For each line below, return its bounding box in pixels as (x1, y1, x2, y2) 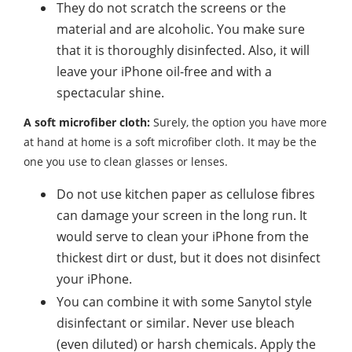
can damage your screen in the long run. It (57, 207, 307, 225)
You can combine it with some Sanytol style (57, 293, 312, 311)
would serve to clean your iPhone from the (57, 228, 309, 246)
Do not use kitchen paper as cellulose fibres (57, 185, 315, 203)
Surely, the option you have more (150, 115, 327, 130)
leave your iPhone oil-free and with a (57, 63, 272, 81)
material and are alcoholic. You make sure (57, 20, 305, 38)
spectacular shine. (57, 84, 164, 102)
